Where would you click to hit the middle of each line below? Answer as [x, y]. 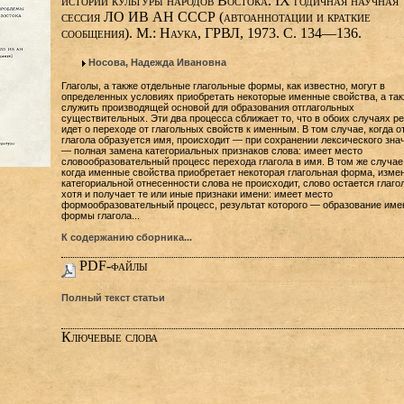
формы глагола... [100, 216]
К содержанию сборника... [126, 237]
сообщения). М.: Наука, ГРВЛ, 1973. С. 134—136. [211, 33]
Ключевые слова [109, 337]
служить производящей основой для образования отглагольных [207, 107]
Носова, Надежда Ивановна [157, 62]
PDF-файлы [111, 266]
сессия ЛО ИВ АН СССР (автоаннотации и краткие [216, 17]
